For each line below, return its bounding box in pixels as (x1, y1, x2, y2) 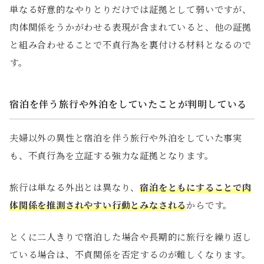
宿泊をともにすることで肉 (140, 181, 252, 194)
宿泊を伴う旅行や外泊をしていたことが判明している (9, 97, 247, 111)
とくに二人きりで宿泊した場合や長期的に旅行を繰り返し (9, 230, 252, 243)
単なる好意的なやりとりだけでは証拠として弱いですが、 (9, 3, 252, 16)
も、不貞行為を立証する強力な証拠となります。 (9, 149, 214, 162)
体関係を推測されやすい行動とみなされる (9, 199, 187, 212)
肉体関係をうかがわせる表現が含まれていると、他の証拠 (9, 21, 252, 34)
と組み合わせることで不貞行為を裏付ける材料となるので (9, 38, 252, 51)
